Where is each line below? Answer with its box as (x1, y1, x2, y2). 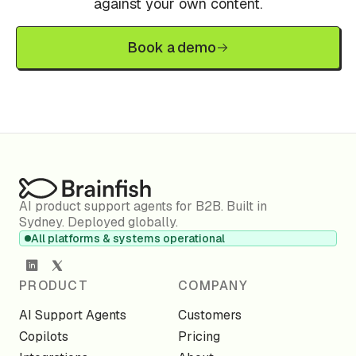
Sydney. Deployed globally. (19, 214, 178, 231)
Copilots (19, 328, 68, 346)
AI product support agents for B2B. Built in (19, 198, 267, 215)
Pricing (178, 328, 220, 346)
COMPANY (178, 277, 248, 295)
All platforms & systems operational (31, 231, 225, 246)
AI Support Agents (19, 307, 126, 324)
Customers (178, 307, 242, 324)
